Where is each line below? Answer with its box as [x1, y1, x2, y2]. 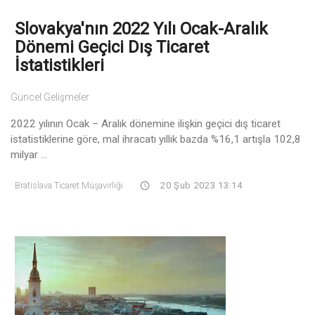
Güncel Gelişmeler [11, 91, 89, 103]
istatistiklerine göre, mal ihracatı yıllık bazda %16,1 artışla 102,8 [11, 132, 301, 146]
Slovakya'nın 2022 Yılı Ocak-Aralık [15, 18, 268, 39]
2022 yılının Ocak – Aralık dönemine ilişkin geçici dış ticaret [11, 117, 281, 130]
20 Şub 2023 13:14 [157, 179, 243, 191]
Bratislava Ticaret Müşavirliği [15, 179, 123, 191]
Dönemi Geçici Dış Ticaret [15, 37, 209, 57]
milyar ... [11, 148, 47, 161]
